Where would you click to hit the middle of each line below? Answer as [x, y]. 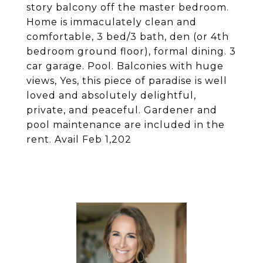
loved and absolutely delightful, [111, 95]
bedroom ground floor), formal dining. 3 [131, 51]
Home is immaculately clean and [112, 22]
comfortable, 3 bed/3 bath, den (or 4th [128, 37]
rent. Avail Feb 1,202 [79, 139]
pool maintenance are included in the [126, 125]
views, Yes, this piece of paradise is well [127, 81]
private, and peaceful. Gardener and [122, 110]
